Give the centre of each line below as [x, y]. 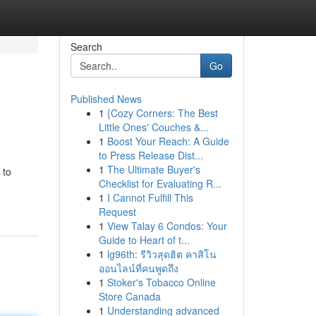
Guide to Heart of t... [144, 240]
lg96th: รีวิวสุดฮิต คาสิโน [162, 254]
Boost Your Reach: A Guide [168, 141]
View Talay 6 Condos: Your [167, 226]
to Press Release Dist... [151, 155]
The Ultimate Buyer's [153, 169]
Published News [106, 99]
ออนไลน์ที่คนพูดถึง [138, 268]
